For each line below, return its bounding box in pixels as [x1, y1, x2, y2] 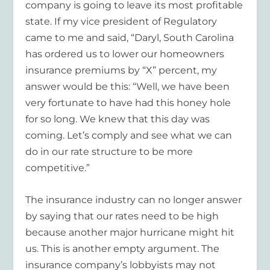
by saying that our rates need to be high [25, 210, 219, 222]
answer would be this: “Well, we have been [25, 81, 230, 93]
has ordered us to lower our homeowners [25, 48, 225, 60]
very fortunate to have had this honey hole [25, 97, 231, 109]
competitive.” [25, 162, 90, 174]
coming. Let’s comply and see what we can [25, 130, 233, 142]
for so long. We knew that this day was [25, 113, 210, 125]
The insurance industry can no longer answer [25, 193, 242, 206]
